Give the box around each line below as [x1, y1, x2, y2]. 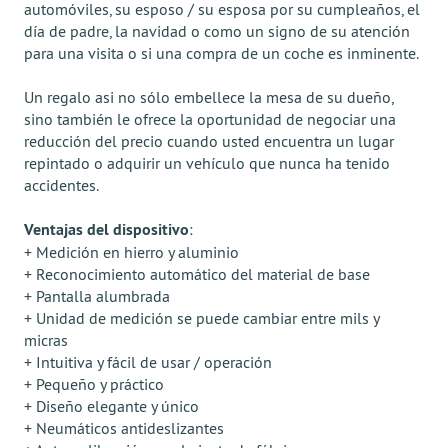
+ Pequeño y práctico [24, 374, 164, 394]
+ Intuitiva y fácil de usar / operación [24, 352, 272, 372]
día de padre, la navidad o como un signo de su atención [24, 21, 410, 41]
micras [24, 330, 68, 350]
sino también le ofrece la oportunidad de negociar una [24, 109, 396, 129]
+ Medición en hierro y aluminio [24, 242, 239, 262]
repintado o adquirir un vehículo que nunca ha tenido [24, 153, 390, 173]
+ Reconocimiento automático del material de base [24, 264, 370, 284]
